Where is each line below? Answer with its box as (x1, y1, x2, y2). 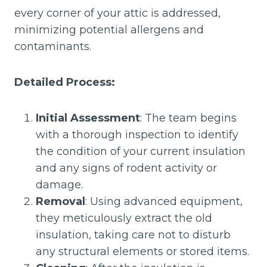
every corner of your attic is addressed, (14, 7, 221, 20)
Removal (36, 195, 85, 208)
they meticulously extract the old (36, 212, 212, 225)
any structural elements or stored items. (36, 245, 249, 258)
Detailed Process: (14, 76, 115, 89)
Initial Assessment (36, 111, 140, 125)
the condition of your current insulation (36, 145, 246, 158)
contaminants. (14, 40, 91, 53)
